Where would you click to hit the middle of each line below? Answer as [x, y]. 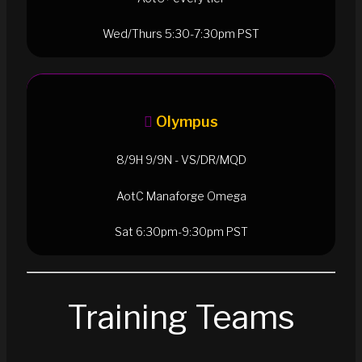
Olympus [187, 121]
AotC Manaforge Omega [181, 196]
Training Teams [181, 317]
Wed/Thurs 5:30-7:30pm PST [181, 34]
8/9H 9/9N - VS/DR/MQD [181, 160]
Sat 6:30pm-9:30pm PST [181, 232]
